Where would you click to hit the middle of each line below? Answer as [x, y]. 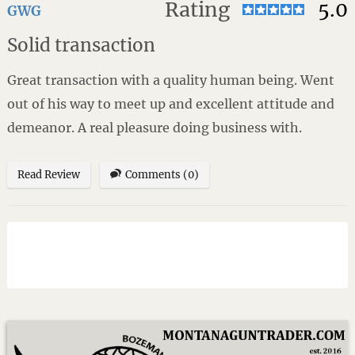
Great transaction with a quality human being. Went [170, 80]
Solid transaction [81, 45]
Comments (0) [162, 174]
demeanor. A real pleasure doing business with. [154, 127]
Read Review [48, 174]
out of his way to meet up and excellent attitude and [170, 103]
